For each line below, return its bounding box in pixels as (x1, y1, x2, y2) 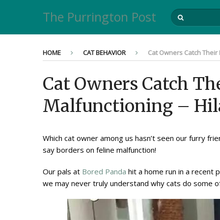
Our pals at (43, 166, 82, 176)
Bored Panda (82, 166, 126, 176)
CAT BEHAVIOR (83, 48, 126, 57)
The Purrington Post (43, 8, 156, 25)
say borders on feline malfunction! (43, 145, 156, 155)
